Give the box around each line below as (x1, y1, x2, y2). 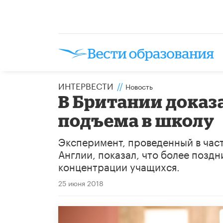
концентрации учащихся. (58, 157, 180, 174)
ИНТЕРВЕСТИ (58, 78, 113, 92)
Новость (125, 80, 153, 92)
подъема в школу (58, 110, 215, 130)
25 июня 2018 (58, 177, 104, 188)
